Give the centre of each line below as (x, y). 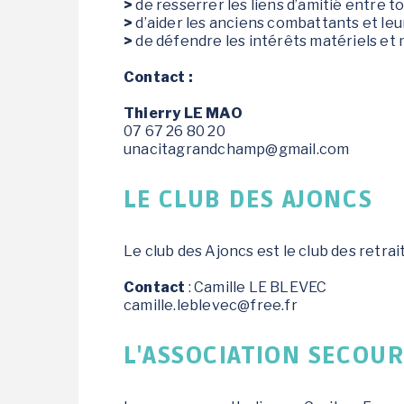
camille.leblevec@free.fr (212, 305)
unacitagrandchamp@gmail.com (237, 149)
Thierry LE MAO (183, 113)
